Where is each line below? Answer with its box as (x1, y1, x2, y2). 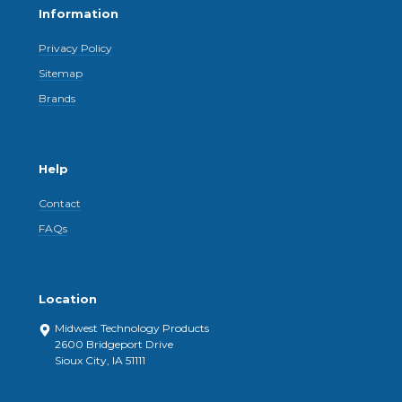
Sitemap (39, 66, 83, 81)
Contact (39, 197, 82, 211)
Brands (39, 92, 76, 106)
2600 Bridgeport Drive (55, 337, 174, 352)
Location (39, 292, 98, 307)
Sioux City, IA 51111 (55, 354, 146, 368)
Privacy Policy (39, 41, 113, 56)
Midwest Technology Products (55, 321, 210, 336)
